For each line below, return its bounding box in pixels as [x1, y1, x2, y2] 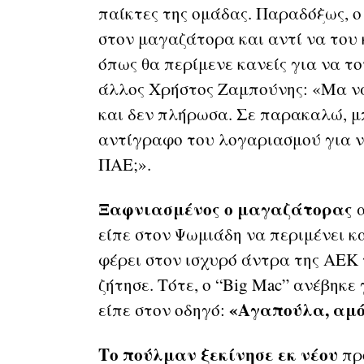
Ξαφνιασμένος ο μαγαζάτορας [97, 197, 353, 222]
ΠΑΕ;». [97, 153, 151, 176]
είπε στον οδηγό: [97, 298, 229, 322]
